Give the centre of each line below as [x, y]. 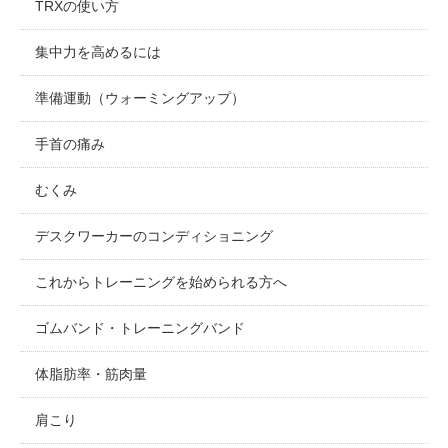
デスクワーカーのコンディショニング [154, 236]
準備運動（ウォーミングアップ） [140, 98]
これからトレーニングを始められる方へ [161, 282]
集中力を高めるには [98, 52]
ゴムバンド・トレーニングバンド [140, 328]
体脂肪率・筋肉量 [91, 374]
